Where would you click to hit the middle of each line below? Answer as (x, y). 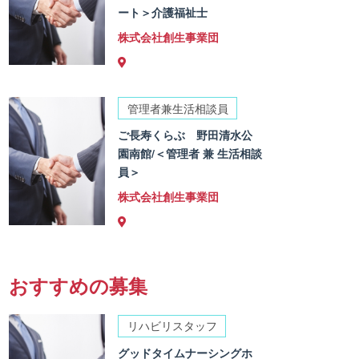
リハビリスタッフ (172, 326)
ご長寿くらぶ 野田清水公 (186, 135)
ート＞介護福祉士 (163, 12)
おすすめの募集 (79, 286)
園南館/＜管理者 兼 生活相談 (190, 153)
